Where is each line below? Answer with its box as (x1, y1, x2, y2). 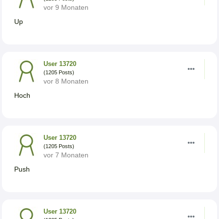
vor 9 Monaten (44, 3, 88, 11)
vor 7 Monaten (44, 151, 88, 159)
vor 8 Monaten (44, 77, 88, 85)
